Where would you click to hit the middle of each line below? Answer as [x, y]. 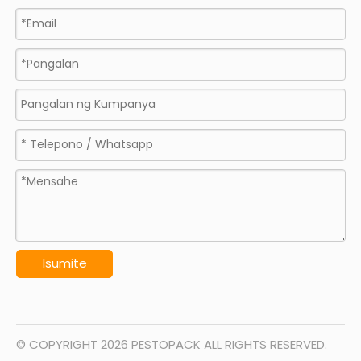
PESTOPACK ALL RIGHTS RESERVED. [228, 344]
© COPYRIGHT [58, 344]
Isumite [64, 263]
